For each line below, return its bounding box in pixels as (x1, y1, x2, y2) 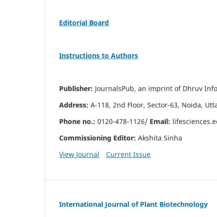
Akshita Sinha (138, 133, 184, 143)
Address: (59, 100, 89, 110)
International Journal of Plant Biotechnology (59, 200, 208, 209)
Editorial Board (59, 18, 109, 28)
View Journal (59, 150, 99, 159)
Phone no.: (59, 117, 95, 126)
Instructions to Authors (59, 51, 138, 61)
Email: (150, 117, 170, 126)
